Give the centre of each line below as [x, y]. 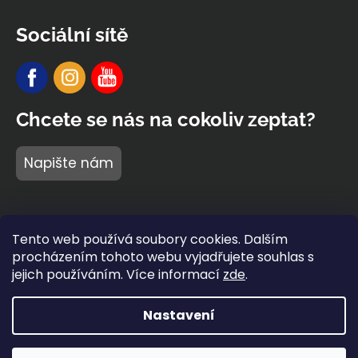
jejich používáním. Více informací [117, 274]
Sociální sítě [72, 35]
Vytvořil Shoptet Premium [189, 337]
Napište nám [69, 163]
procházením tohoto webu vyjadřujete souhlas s [163, 257]
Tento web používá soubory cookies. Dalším [150, 239]
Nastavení [179, 315]
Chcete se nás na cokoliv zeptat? [166, 120]
